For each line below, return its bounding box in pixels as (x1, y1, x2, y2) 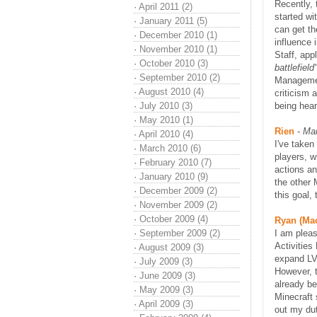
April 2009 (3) (139, 299, 193, 309)
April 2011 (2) (139, 1, 192, 12)
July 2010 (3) (139, 100, 192, 111)
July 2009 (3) (139, 256, 192, 267)
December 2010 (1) (139, 30, 217, 40)
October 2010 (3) (139, 58, 208, 69)
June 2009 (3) (139, 270, 195, 281)
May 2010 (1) (139, 115, 193, 125)
